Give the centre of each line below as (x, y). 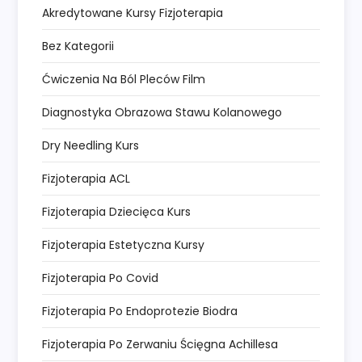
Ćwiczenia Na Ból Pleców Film (124, 80)
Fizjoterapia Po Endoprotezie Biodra (140, 311)
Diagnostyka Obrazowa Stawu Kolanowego (162, 113)
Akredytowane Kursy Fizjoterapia (133, 13)
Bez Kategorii (78, 46)
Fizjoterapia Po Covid (101, 278)
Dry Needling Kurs (91, 146)
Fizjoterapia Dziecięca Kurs (117, 212)
